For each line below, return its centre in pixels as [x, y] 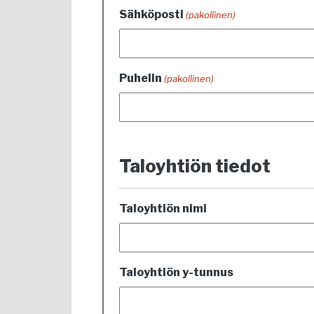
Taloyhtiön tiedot [195, 166]
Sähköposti [151, 14]
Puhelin [141, 78]
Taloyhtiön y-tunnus [176, 272]
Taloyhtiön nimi [163, 209]
